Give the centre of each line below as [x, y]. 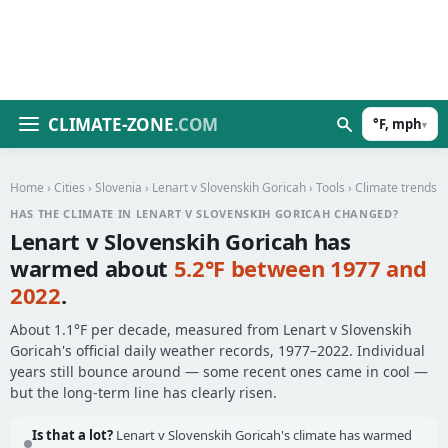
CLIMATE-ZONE [111, 124]
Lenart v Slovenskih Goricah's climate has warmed [262, 435]
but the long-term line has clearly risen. [143, 392]
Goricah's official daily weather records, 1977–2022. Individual [217, 350]
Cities [69, 187]
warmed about [92, 268]
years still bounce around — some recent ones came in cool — [219, 371]
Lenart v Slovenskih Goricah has [180, 241]
